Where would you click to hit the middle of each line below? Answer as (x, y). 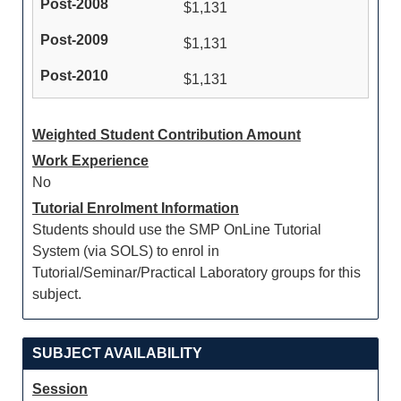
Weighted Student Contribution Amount (166, 135)
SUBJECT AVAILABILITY (117, 353)
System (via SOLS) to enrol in (126, 251)
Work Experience (90, 161)
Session (60, 389)
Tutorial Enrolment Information (136, 208)
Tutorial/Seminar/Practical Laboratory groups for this (196, 273)
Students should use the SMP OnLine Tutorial (177, 230)
